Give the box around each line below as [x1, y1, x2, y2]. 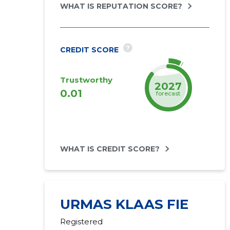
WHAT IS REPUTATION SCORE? [60, 2, 182, 11]
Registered [60, 217, 103, 226]
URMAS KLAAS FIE [60, 196, 188, 213]
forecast [156, 89, 181, 97]
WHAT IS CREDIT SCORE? [60, 144, 160, 154]
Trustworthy [60, 75, 112, 85]
